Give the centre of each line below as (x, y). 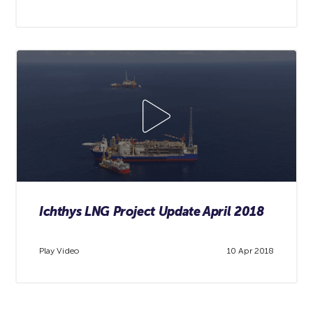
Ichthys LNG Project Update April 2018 (151, 211)
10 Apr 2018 (251, 251)
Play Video (59, 251)
